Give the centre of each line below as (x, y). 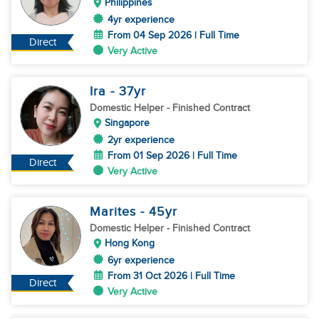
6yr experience (141, 260)
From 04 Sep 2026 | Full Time (173, 35)
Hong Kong (130, 243)
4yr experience (141, 20)
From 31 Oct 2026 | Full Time (171, 276)
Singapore (127, 123)
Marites (115, 212)
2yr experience (141, 140)
